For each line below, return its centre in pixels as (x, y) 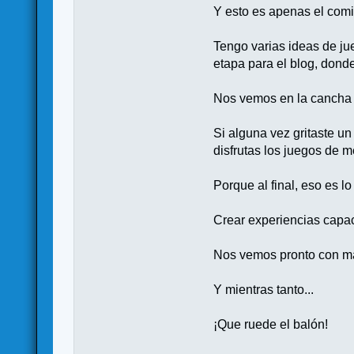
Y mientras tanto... (264, 289)
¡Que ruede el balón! (271, 324)
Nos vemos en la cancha (283, 98)
